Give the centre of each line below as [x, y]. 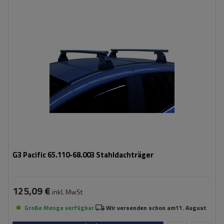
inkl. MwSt [66, 192]
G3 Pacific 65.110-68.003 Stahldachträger [83, 155]
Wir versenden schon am [141, 207]
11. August [191, 207]
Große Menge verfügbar [59, 207]
